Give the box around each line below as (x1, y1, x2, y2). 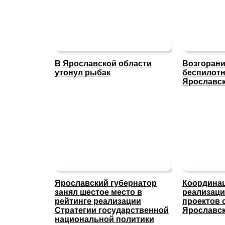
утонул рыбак (54, 68, 110, 77)
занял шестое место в (54, 188, 142, 197)
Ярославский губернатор (54, 179, 157, 188)
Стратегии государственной (54, 206, 169, 215)
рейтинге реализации (54, 197, 141, 206)
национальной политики (54, 215, 154, 224)
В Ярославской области (54, 59, 152, 68)
